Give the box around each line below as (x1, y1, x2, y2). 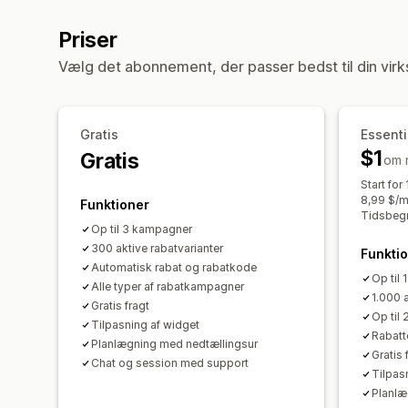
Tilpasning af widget (91, 318, 199, 331)
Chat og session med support (91, 356, 249, 370)
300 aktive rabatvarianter (91, 241, 223, 255)
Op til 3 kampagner (91, 222, 192, 236)
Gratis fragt (91, 299, 149, 312)
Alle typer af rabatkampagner (91, 280, 244, 293)
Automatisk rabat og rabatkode (91, 260, 257, 274)
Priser (58, 27, 117, 53)
